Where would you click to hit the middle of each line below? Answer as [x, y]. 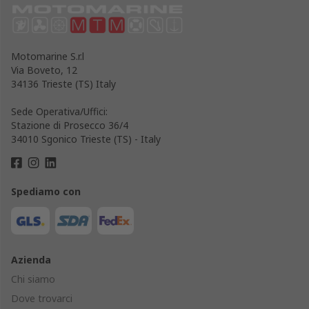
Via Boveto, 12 [44, 70]
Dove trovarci [42, 298]
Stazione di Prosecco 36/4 [70, 125]
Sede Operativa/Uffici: [59, 111]
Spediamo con [46, 191]
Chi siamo [33, 279]
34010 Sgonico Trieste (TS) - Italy [86, 139]
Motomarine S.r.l [48, 56]
